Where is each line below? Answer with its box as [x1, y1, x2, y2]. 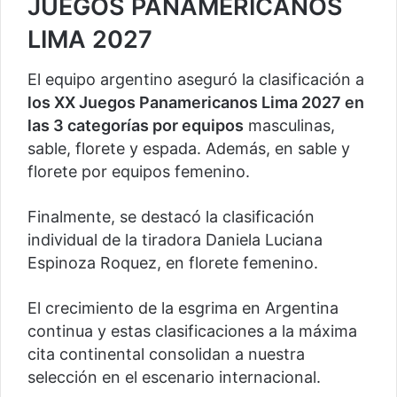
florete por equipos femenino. [27, 161, 250, 181]
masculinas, [244, 115, 335, 135]
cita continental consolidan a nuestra [27, 344, 305, 363]
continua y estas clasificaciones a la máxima [27, 321, 357, 340]
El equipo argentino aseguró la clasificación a [27, 69, 364, 89]
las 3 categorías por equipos [27, 115, 244, 135]
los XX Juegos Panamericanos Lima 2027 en [27, 92, 364, 112]
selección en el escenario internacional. [27, 367, 321, 386]
